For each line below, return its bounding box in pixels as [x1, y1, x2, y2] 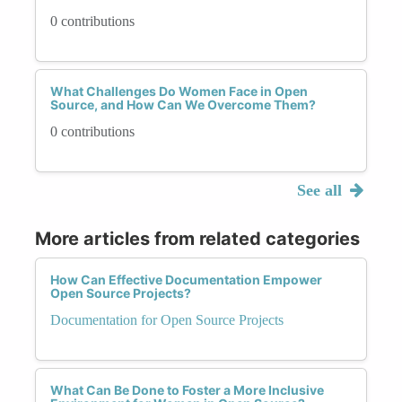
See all [296, 180, 346, 199]
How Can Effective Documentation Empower [50, 271, 322, 287]
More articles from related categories [35, 227, 360, 249]
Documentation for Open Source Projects [50, 311, 284, 328]
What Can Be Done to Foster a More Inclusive [50, 381, 324, 398]
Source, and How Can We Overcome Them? [50, 96, 316, 112]
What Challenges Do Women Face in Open [50, 83, 308, 99]
